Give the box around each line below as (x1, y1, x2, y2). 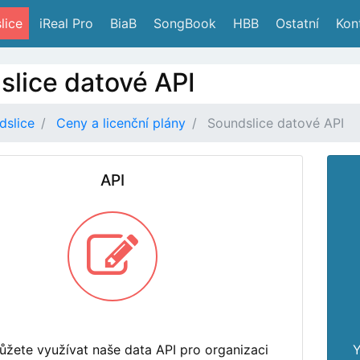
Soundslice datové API (207, 115, 344, 131)
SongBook (149, 15, 216, 32)
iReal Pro (35, 15, 93, 32)
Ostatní (272, 15, 319, 32)
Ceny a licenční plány (56, 115, 186, 131)
